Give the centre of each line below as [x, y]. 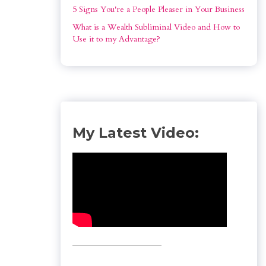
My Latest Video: [136, 133]
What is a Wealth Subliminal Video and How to [157, 27]
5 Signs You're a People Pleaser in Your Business [159, 9]
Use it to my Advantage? [116, 39]
